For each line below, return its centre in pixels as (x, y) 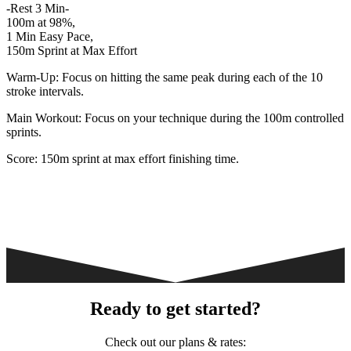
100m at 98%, (41, 23)
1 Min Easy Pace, (50, 37)
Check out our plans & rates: (175, 342)
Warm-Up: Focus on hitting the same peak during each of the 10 (165, 78)
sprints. (24, 132)
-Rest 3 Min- (38, 9)
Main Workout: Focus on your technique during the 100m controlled (175, 118)
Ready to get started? (175, 308)
